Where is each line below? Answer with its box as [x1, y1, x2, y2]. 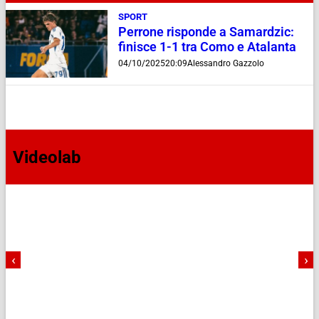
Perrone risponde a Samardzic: [117, 24, 294, 39]
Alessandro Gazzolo [187, 58, 264, 68]
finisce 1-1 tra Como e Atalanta [117, 39, 296, 54]
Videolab [13, 147, 81, 167]
